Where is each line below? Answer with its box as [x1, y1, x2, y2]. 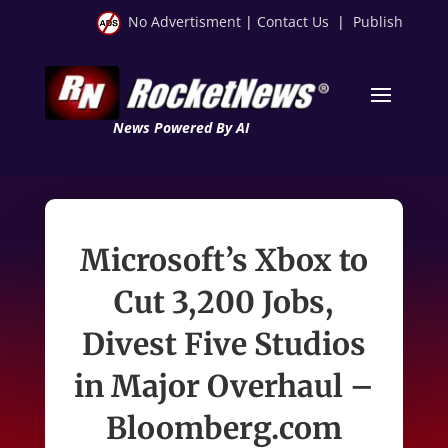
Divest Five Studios [81, 324, 366, 363]
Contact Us [257, 12, 330, 31]
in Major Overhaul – [73, 366, 374, 405]
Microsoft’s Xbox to [79, 240, 368, 279]
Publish [353, 12, 404, 31]
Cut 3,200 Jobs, [114, 282, 334, 321]
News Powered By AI [112, 117, 249, 137]
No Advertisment [128, 12, 242, 31]
